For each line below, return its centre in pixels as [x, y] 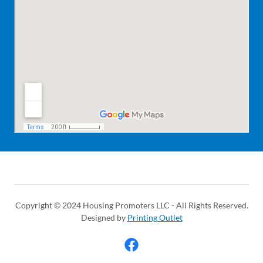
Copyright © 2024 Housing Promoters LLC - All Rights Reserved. [131, 205]
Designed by [104, 218]
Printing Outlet [155, 218]
